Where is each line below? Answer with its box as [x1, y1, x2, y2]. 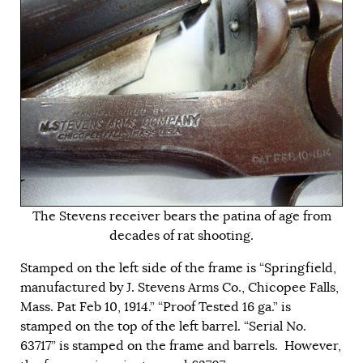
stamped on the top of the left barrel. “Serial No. [20, 318, 306, 335]
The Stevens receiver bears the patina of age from [32, 208, 331, 225]
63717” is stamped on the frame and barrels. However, [20, 338, 341, 355]
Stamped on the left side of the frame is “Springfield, [20, 260, 336, 277]
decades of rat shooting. [109, 228, 254, 245]
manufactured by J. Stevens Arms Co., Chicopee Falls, [20, 280, 339, 297]
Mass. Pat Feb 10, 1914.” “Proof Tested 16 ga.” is [20, 299, 291, 316]
